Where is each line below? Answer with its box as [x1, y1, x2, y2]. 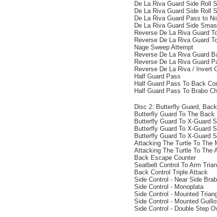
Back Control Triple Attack [134, 169, 208, 176]
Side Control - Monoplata [134, 183, 203, 190]
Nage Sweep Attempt [134, 44, 193, 51]
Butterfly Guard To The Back [134, 110, 215, 118]
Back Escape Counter [134, 154, 196, 161]
